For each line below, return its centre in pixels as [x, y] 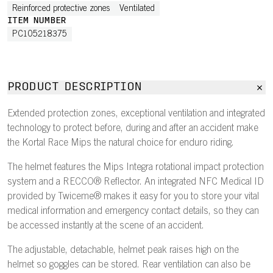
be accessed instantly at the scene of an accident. [106, 226]
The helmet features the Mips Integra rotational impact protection [136, 168]
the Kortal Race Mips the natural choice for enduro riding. [121, 143]
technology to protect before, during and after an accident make [133, 129]
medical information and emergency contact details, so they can [133, 211]
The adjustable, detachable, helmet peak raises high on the [123, 250]
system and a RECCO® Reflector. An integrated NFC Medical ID [136, 182]
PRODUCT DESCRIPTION [75, 87]
